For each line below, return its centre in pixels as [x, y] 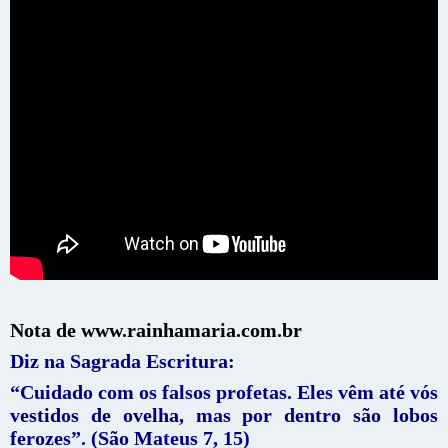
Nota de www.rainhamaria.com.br [156, 329]
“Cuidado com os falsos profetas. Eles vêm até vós [224, 391]
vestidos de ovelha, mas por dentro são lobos [224, 414]
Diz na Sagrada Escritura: [122, 360]
